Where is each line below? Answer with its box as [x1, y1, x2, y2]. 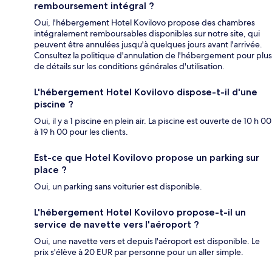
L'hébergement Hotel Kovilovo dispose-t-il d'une [34, 86, 257, 98]
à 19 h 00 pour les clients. [34, 126, 128, 138]
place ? [34, 164, 67, 176]
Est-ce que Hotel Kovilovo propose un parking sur [34, 152, 259, 164]
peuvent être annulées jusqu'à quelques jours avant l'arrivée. [34, 39, 262, 50]
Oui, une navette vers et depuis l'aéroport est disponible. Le [34, 236, 260, 247]
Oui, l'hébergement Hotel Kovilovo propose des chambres [34, 17, 255, 29]
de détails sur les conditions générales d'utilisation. [34, 61, 225, 72]
